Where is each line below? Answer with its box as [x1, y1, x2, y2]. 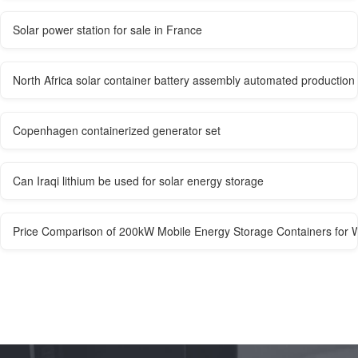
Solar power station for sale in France [13, 21, 202, 38]
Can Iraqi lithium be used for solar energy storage [13, 172, 264, 189]
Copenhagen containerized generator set [13, 121, 221, 138]
